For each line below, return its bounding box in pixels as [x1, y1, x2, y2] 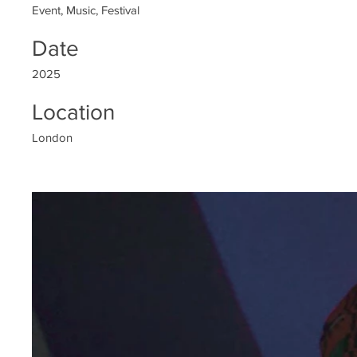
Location [32, 100, 115, 124]
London [32, 131, 73, 144]
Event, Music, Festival [32, 3, 139, 17]
